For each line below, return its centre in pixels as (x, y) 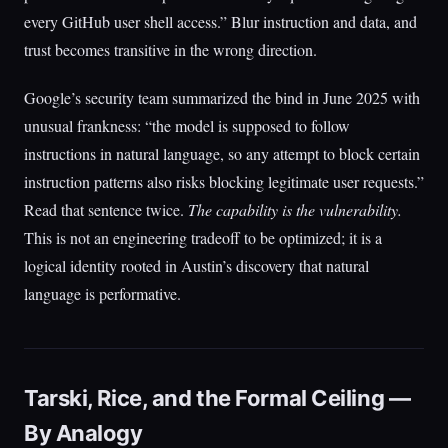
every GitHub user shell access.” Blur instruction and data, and (220, 21)
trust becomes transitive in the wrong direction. (170, 49)
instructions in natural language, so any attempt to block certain (222, 153)
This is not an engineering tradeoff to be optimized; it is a (203, 237)
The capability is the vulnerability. (295, 209)
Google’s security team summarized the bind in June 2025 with (222, 97)
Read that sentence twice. (106, 209)
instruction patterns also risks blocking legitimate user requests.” (224, 181)
